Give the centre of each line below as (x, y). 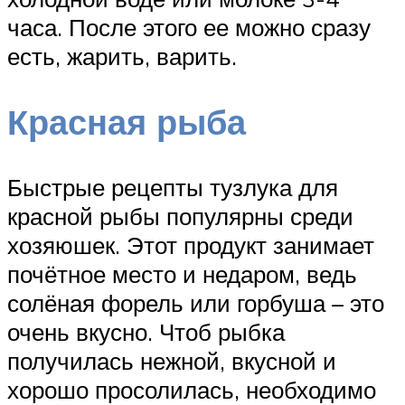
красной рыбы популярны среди (180, 216)
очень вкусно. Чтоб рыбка (146, 331)
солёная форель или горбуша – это (196, 302)
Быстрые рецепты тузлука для (173, 187)
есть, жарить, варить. (122, 57)
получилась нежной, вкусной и (172, 360)
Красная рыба (127, 122)
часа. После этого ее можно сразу (189, 28)
